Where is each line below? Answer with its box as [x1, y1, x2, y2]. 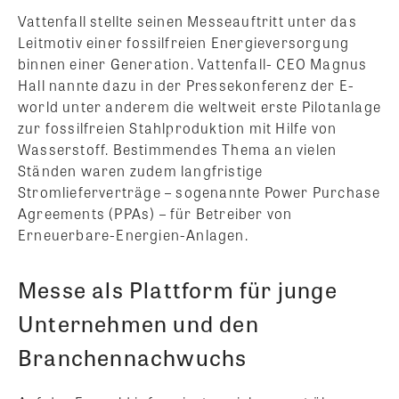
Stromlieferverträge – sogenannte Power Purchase [18, 181, 381, 202]
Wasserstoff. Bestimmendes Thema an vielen [18, 138, 338, 159]
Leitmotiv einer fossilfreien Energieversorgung [18, 31, 350, 53]
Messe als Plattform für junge [18, 272, 338, 305]
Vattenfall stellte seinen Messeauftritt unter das [18, 10, 357, 31]
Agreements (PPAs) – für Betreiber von [18, 202, 293, 224]
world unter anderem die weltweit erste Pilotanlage [18, 95, 382, 117]
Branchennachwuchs [18, 339, 248, 373]
